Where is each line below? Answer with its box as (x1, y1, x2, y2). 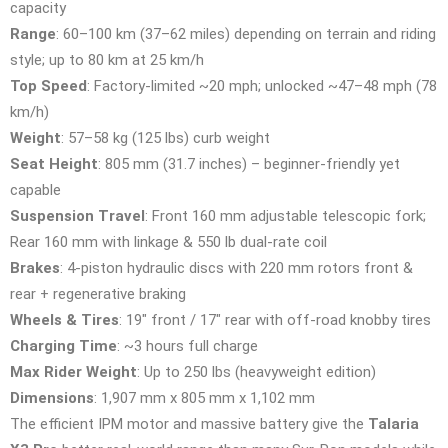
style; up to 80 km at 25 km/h (10, 50, 204, 69)
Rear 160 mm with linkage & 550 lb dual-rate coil (10, 232, 327, 251)
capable (10, 180, 61, 199)
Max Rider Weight (10, 362, 137, 381)
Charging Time (10, 336, 117, 355)
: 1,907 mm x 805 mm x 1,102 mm (94, 388, 315, 407)
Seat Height (10, 154, 98, 173)
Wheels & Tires (10, 310, 119, 329)
